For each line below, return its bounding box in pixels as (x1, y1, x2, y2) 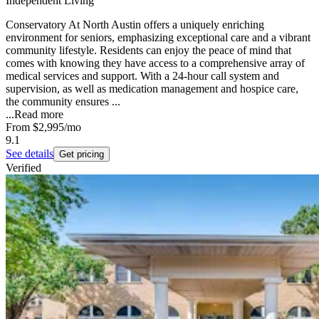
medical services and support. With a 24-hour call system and (6, 69, 279, 82)
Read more (14, 108, 63, 120)
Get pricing (59, 148, 104, 159)
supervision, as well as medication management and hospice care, (6, 82, 298, 95)
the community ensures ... (6, 95, 120, 108)
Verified (6, 161, 41, 174)
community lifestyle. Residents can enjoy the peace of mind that (6, 43, 291, 56)
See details (6, 147, 53, 159)
